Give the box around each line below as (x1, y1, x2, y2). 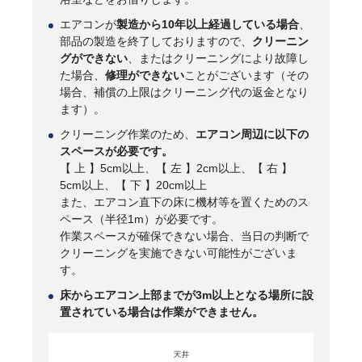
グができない (60, 52, 128, 65)
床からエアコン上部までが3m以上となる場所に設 (60, 288, 314, 302)
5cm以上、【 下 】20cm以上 (60, 179, 207, 192)
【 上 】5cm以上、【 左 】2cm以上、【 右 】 (60, 162, 293, 175)
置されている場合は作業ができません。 (60, 305, 263, 319)
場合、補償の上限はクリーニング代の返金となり (60, 86, 309, 99)
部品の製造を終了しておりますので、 (60, 35, 252, 48)
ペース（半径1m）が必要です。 (60, 213, 223, 226)
